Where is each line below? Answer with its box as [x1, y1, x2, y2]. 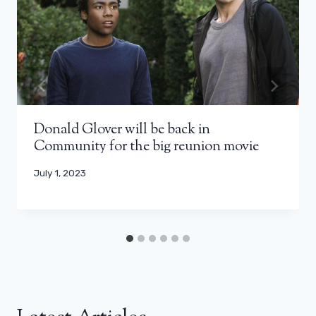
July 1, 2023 [34, 166, 86, 178]
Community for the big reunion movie [34, 136, 259, 157]
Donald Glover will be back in [34, 119, 210, 140]
